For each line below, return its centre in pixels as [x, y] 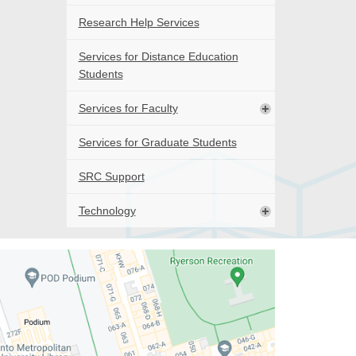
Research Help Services [139, 23]
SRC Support [111, 177]
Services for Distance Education [158, 57]
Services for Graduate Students [157, 143]
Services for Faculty [128, 108]
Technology [107, 211]
